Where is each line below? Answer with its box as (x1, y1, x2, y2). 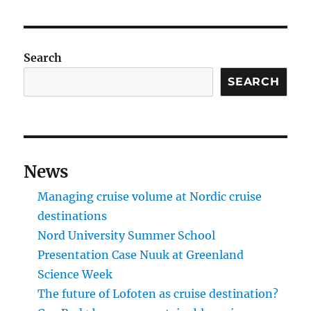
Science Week (37, 267, 113, 282)
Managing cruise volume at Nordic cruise (37, 190, 262, 204)
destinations (37, 209, 108, 224)
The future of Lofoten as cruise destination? (37, 287, 279, 301)
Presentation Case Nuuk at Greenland (37, 248, 244, 262)
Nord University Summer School (37, 228, 216, 243)
